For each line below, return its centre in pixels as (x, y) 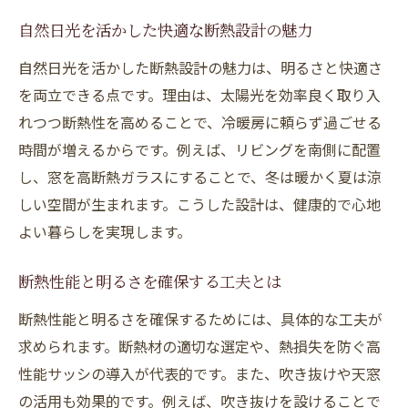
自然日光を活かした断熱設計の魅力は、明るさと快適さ (200, 67)
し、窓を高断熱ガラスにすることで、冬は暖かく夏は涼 (200, 177)
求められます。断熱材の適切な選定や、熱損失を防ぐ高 (199, 346)
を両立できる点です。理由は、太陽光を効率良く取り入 (199, 95)
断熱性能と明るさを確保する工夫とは (150, 284)
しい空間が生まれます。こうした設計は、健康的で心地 (199, 204)
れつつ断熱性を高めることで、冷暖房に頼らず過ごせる (200, 122)
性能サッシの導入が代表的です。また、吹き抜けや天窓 (199, 373)
